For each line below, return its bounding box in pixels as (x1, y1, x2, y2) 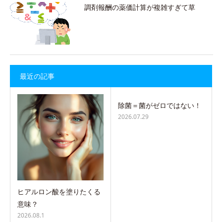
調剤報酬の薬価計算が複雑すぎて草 (84, 2, 195, 12)
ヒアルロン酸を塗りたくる (17, 187, 101, 197)
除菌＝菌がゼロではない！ (118, 101, 201, 111)
